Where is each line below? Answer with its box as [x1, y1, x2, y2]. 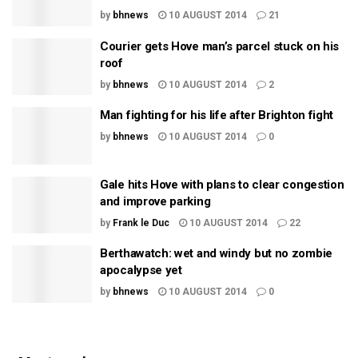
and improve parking [100, 193, 211, 209]
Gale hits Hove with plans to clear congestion [100, 177, 344, 192]
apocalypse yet [100, 263, 182, 277]
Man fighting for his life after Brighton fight [100, 108, 334, 122]
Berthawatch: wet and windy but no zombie [100, 246, 332, 261]
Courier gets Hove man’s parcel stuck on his [100, 38, 340, 54]
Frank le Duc [113, 217, 169, 229]
